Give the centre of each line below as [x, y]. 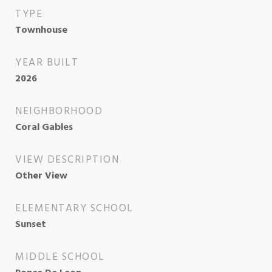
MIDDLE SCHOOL [60, 257]
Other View [41, 176]
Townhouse [41, 30]
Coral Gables [44, 127]
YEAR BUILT [47, 63]
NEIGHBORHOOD [59, 111]
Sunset [31, 224]
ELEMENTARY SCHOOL [74, 208]
